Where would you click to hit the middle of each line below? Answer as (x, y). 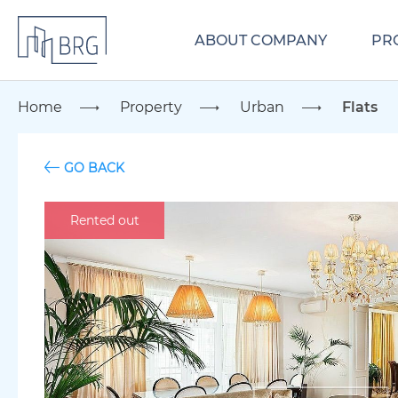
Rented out (104, 220)
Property (151, 107)
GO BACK (94, 167)
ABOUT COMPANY (261, 40)
